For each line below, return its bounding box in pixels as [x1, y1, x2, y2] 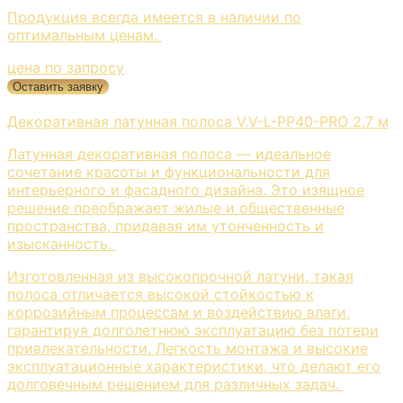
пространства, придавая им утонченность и [7, 217, 324, 236]
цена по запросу [7, 58, 124, 77]
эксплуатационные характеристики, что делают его [7, 357, 381, 376]
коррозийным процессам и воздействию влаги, [7, 303, 350, 322]
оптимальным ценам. [7, 26, 162, 45]
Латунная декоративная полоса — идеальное [7, 145, 331, 164]
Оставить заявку [13, 80, 103, 94]
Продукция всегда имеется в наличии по [7, 8, 301, 27]
